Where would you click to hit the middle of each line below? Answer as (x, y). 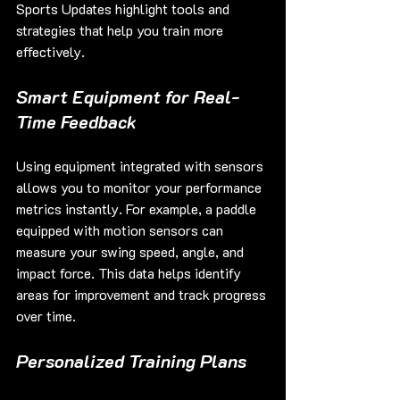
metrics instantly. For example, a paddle (138, 209)
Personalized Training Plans (131, 361)
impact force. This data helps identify (130, 273)
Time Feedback (76, 122)
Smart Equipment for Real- (128, 97)
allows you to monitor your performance (141, 187)
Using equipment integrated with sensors (142, 166)
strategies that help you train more (121, 30)
